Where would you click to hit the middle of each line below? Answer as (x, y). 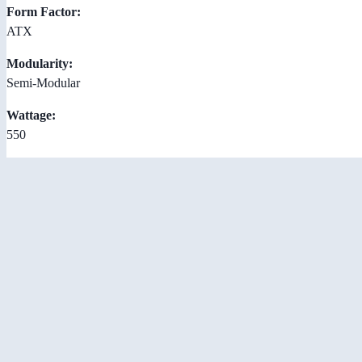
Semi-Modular (43, 82)
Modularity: (40, 63)
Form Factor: (44, 11)
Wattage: (31, 115)
